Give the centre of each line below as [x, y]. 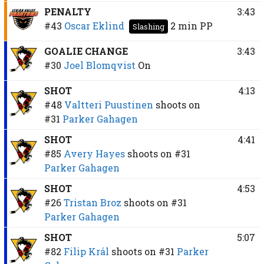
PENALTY [67, 11]
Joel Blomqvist [99, 65]
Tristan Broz [92, 202]
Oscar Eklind [94, 25]
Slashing [148, 26]
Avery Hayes [94, 153]
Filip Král [86, 251]
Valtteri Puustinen [108, 104]
